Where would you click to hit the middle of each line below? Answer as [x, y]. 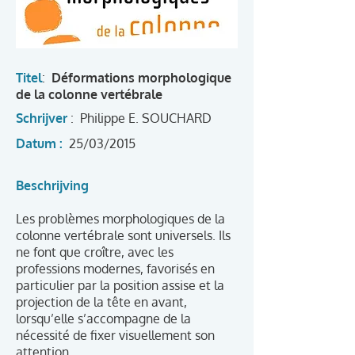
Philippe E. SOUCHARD [146, 118]
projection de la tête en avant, [101, 302]
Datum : [41, 143]
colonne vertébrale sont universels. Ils [123, 235]
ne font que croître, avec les [95, 252]
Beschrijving [52, 185]
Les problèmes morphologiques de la [120, 219]
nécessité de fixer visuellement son [115, 335]
